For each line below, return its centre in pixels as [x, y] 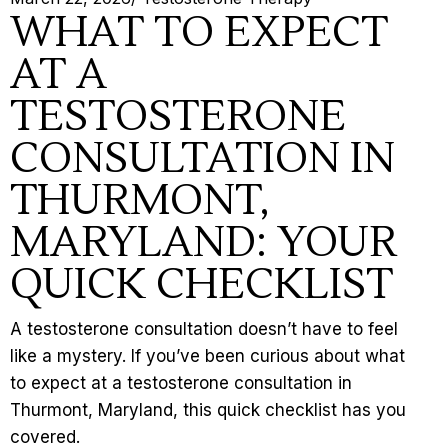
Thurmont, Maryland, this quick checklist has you [208, 410]
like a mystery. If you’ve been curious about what [207, 356]
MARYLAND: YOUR [203, 243]
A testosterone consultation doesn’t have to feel [204, 329]
